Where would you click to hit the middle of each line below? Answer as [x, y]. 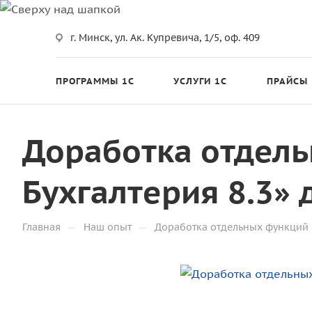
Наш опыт [108, 227]
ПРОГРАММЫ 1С [95, 81]
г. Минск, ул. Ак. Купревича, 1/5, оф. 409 [165, 38]
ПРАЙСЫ [287, 81]
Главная [41, 227]
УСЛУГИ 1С [201, 81]
